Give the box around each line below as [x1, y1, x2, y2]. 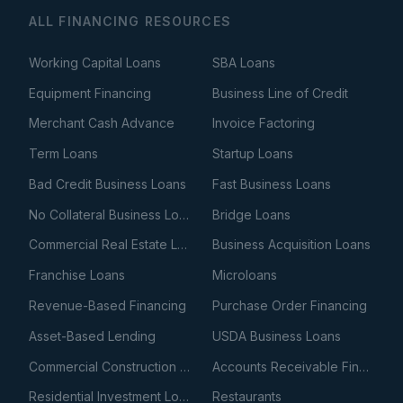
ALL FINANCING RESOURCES [29, 13, 231, 30]
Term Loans [29, 146, 98, 162]
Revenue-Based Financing [29, 298, 186, 313]
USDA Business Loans [212, 327, 341, 344]
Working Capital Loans [29, 54, 161, 70]
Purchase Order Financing [212, 298, 367, 313]
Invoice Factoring [212, 115, 315, 131]
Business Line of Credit [212, 85, 348, 101]
